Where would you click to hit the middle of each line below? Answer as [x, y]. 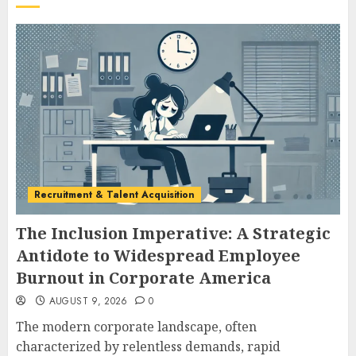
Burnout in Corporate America [143, 277]
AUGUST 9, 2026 [88, 301]
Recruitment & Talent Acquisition [114, 194]
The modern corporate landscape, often [136, 326]
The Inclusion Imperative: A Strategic [173, 233]
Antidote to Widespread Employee [158, 255]
